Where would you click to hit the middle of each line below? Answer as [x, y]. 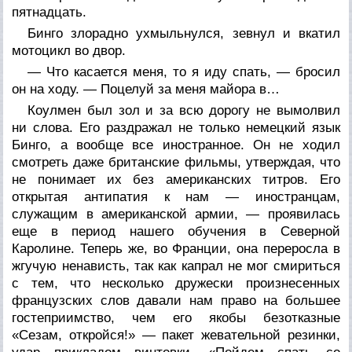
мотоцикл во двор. [69, 50]
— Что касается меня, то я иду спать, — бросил [184, 71]
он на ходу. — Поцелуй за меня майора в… [146, 89]
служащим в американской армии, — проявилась [176, 214]
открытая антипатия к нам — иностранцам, [176, 196]
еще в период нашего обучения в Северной [176, 231]
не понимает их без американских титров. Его [176, 179]
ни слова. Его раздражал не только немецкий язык [176, 127]
